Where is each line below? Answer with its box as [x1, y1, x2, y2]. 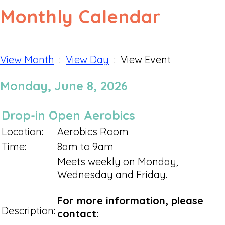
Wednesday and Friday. [57, 168, 172, 181]
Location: [2, 125, 43, 138]
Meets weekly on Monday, [57, 155, 178, 168]
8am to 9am [57, 140, 114, 153]
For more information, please [57, 194, 203, 207]
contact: [57, 207, 99, 220]
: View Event [109, 53, 171, 66]
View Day [66, 53, 109, 66]
